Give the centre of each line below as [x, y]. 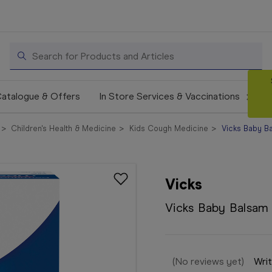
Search [25, 49]
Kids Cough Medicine [168, 128]
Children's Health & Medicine [64, 128]
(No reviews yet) [208, 262]
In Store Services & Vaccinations [171, 96]
